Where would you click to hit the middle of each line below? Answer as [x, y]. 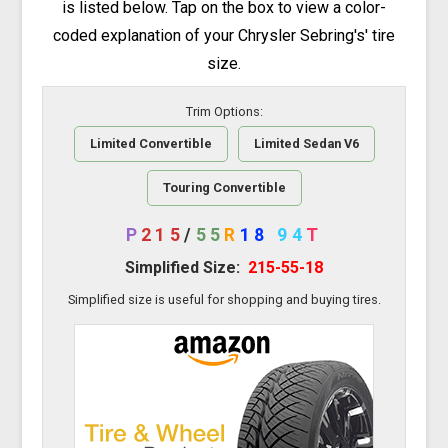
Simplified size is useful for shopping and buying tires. [224, 299]
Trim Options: [224, 111]
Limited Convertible [150, 143]
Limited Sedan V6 [306, 143]
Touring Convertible [224, 187]
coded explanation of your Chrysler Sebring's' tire [224, 35]
